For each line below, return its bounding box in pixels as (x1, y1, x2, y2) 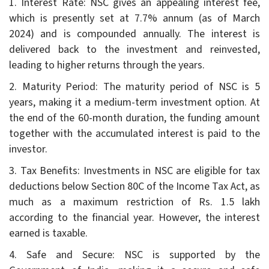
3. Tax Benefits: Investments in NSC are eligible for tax (9, 163, 260, 178)
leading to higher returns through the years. (9, 57, 205, 73)
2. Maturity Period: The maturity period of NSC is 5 (9, 79, 260, 94)
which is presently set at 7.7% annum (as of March (9, 10, 260, 26)
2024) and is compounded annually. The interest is (9, 26, 260, 41)
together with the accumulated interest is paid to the (9, 125, 260, 141)
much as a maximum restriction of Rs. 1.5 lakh (9, 194, 260, 210)
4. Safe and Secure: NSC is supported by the (9, 247, 260, 262)
